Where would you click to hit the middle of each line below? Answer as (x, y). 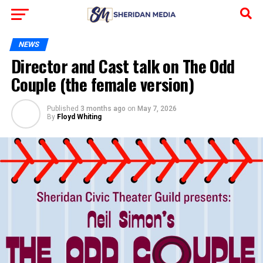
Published (63, 109)
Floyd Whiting (79, 117)
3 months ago (103, 109)
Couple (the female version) (104, 84)
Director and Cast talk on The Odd (123, 66)
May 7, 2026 (157, 109)
